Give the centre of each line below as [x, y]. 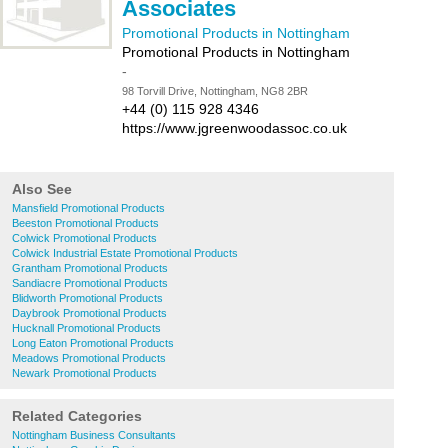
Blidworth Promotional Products [87, 298]
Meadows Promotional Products [89, 358]
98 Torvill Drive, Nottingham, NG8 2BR [215, 91]
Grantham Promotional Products [90, 268]
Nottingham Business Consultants [94, 435]
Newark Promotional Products [84, 373]
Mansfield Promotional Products [88, 208]
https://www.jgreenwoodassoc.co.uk [234, 128]
